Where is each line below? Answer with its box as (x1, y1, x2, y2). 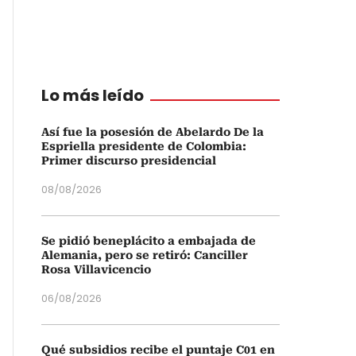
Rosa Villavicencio (41, 263, 151, 276)
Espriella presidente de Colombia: (41, 140, 246, 153)
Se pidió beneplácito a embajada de (41, 234, 256, 247)
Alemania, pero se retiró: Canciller (41, 249, 248, 261)
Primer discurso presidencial (41, 154, 216, 167)
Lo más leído (41, 84, 144, 106)
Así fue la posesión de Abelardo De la (41, 126, 264, 138)
